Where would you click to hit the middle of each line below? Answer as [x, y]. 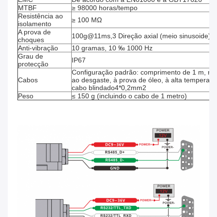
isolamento [35, 24]
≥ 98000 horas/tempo [105, 8]
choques [31, 40]
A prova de [34, 32]
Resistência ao [40, 16]
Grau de [31, 56]
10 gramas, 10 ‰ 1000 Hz [112, 48]
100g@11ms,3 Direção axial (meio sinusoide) [141, 36]
